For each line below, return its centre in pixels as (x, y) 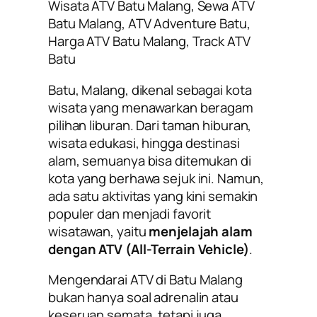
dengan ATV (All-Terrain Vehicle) (149, 249)
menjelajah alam (201, 231)
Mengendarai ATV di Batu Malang (145, 280)
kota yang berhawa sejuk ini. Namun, (156, 178)
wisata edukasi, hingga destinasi (144, 143)
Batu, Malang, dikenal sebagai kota (150, 90)
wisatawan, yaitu (99, 231)
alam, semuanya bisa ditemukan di (150, 160)
